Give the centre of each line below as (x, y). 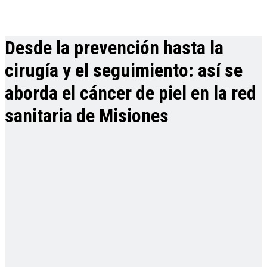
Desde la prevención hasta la (114, 48)
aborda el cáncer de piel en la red (131, 93)
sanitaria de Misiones (87, 116)
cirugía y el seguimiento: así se (124, 71)
